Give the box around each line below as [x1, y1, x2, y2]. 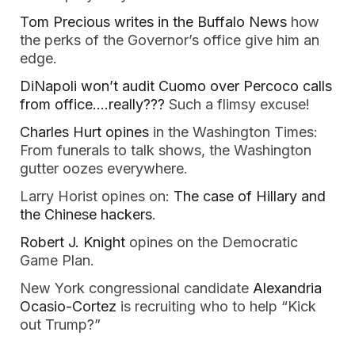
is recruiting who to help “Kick [116, 298, 316, 315]
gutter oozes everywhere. [20, 160, 188, 177]
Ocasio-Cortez [20, 298, 116, 315]
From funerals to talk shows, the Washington [20, 142, 311, 158]
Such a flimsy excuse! [169, 96, 310, 113]
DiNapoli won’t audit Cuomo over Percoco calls [20, 78, 332, 94]
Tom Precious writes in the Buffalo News [20, 13, 287, 30]
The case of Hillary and [174, 188, 326, 204]
